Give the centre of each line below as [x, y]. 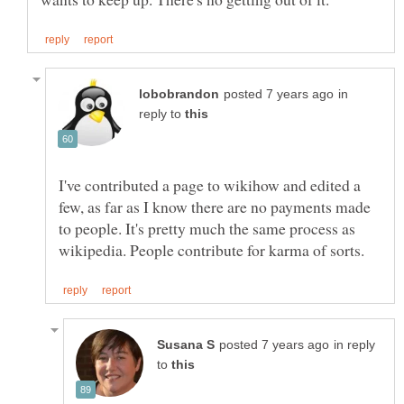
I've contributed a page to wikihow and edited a [210, 185]
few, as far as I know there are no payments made [215, 207]
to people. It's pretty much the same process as [207, 229]
